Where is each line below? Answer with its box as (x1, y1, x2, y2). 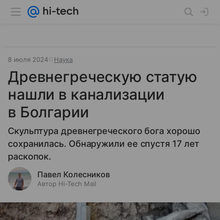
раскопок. (8, 151, 52, 162)
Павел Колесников (37, 169, 110, 179)
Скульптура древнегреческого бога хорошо (8, 126, 200, 136)
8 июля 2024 (8, 55, 48, 63)
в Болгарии (8, 103, 89, 121)
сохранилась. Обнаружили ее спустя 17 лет (8, 138, 200, 149)
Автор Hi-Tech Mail (37, 180, 96, 188)
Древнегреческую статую (8, 68, 197, 85)
